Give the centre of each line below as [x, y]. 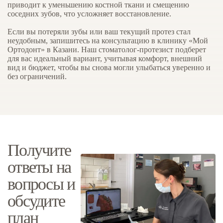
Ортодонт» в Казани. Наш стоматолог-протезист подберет [107, 50]
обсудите [36, 201]
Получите [39, 150]
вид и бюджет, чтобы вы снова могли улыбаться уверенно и [109, 68]
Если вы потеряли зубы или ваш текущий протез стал [99, 32]
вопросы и [41, 184]
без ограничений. [37, 77]
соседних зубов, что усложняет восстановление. [89, 14]
